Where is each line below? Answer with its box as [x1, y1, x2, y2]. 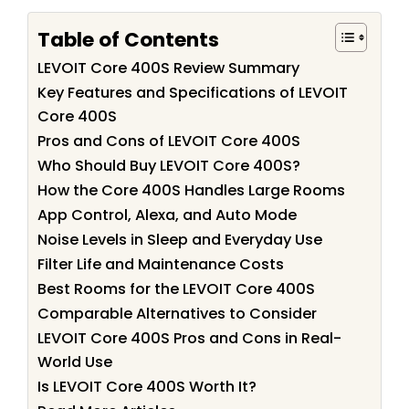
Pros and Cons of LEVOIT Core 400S [37, 131, 300, 152]
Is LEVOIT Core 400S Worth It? [37, 376, 257, 398]
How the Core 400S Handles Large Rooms [37, 180, 345, 202]
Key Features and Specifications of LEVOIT [37, 82, 348, 104]
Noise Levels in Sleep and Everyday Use [37, 229, 322, 251]
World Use [37, 351, 112, 373]
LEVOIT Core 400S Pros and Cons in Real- [37, 328, 341, 350]
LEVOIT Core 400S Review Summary [37, 58, 299, 79]
